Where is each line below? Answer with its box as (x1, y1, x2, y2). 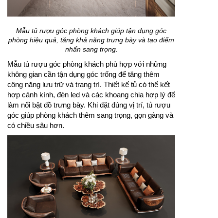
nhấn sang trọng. (65, 45, 118, 53)
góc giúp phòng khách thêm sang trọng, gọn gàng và (7, 110, 173, 119)
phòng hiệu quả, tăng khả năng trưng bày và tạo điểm (8, 36, 174, 44)
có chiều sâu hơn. (7, 121, 64, 129)
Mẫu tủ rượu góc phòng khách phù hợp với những (7, 59, 166, 68)
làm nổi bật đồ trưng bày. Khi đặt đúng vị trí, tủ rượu (7, 100, 170, 109)
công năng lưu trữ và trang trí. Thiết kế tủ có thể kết (7, 80, 170, 89)
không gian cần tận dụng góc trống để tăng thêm (7, 70, 160, 78)
